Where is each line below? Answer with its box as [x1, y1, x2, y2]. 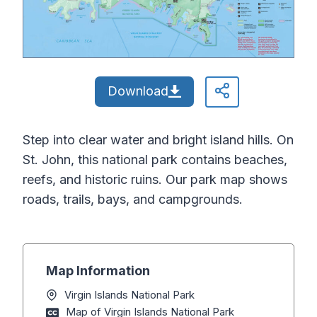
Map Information [46, 263, 150, 279]
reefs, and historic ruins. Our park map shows [23, 172, 287, 188]
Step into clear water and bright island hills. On [23, 132, 294, 148]
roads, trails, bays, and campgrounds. [23, 192, 243, 207]
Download [107, 83, 168, 99]
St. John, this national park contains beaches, [23, 152, 287, 168]
